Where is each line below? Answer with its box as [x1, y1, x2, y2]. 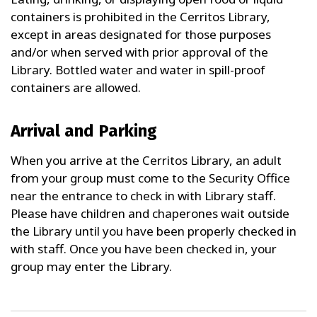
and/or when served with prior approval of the [11, 44, 268, 60]
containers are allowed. [11, 79, 141, 96]
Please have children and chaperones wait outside [11, 205, 289, 221]
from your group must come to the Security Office [11, 170, 290, 186]
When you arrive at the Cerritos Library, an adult [11, 152, 282, 168]
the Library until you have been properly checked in [11, 223, 296, 239]
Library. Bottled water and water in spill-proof [11, 62, 265, 78]
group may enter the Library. [11, 258, 172, 275]
